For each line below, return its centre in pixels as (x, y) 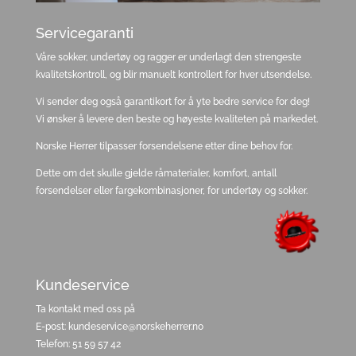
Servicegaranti (84, 33)
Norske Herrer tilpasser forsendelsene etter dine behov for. (164, 147)
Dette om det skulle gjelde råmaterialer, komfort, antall (156, 174)
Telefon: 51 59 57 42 (78, 344)
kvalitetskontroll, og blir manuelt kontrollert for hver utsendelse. (173, 75)
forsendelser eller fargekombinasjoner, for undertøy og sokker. (171, 191)
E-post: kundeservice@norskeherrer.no (119, 327)
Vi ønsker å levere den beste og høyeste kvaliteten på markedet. (176, 120)
